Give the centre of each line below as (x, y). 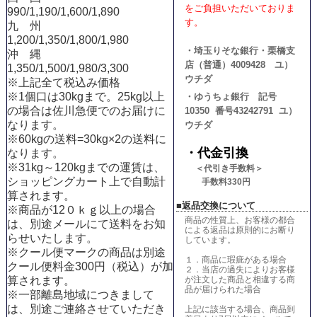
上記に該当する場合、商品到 (240, 309)
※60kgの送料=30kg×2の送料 (81, 139)
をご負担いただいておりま (240, 8)
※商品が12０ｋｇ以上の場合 (81, 210)
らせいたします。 (52, 238)
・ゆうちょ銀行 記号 (230, 96)
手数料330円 (226, 181)
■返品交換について (215, 205)
